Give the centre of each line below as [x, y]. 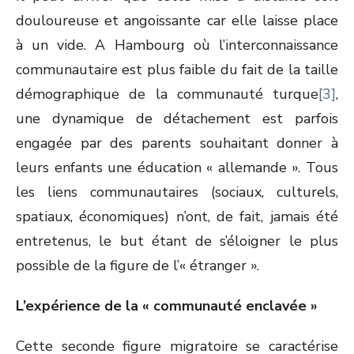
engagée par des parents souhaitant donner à [177, 143]
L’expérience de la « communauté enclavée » [167, 306]
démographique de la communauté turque [167, 94]
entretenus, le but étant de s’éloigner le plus [177, 241]
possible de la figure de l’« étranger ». [137, 265]
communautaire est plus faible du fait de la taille [177, 70]
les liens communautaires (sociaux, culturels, [177, 192]
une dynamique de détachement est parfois [177, 119]
